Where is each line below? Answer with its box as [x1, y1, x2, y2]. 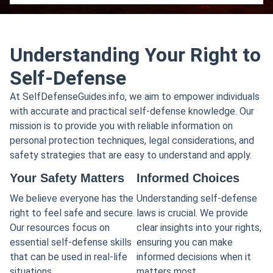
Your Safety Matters [10, 171, 124, 185]
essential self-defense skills [10, 236, 132, 248]
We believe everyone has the [10, 192, 133, 204]
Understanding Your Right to [10, 43, 261, 67]
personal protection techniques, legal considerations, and [10, 135, 254, 147]
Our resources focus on [10, 221, 110, 233]
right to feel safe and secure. [10, 207, 135, 219]
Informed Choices [136, 171, 240, 185]
